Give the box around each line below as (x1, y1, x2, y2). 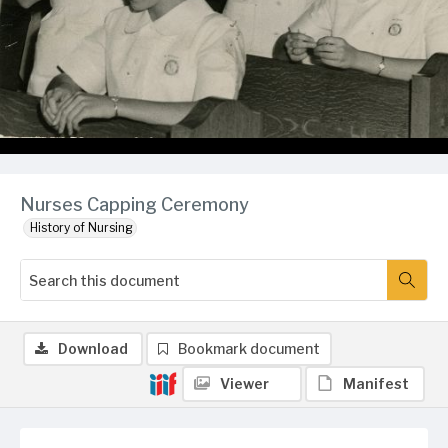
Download (58, 340, 128, 357)
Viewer (220, 375, 269, 392)
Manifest (343, 375, 409, 392)
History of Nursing (30, 220, 133, 235)
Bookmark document (178, 340, 320, 357)
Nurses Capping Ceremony (20, 194, 249, 215)
